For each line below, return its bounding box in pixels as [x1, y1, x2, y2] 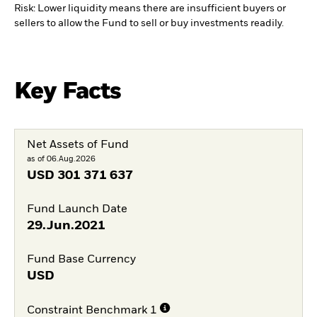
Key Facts [14, 80, 122, 104]
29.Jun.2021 [26, 219, 105, 232]
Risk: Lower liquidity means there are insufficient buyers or [14, 4, 286, 14]
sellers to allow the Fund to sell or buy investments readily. [14, 18, 284, 29]
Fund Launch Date [26, 203, 127, 215]
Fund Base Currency [26, 253, 136, 265]
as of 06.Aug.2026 [26, 155, 96, 163]
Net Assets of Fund [26, 139, 129, 151]
